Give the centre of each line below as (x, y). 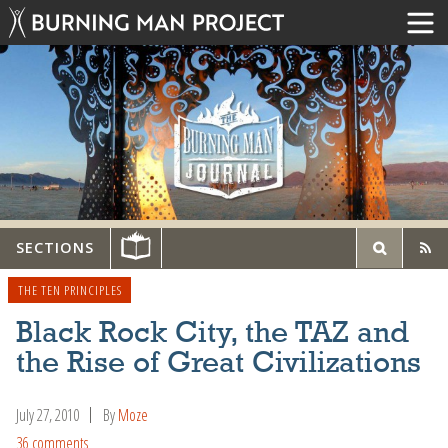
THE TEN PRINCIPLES (69, 289)
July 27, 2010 (47, 414)
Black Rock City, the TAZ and (212, 333)
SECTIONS (55, 248)
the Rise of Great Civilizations (218, 363)
